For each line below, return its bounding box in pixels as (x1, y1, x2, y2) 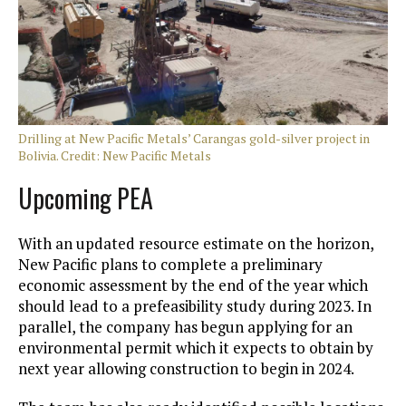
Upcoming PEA (18, 179, 153, 217)
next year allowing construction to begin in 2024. (18, 358, 354, 380)
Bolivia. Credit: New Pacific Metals (18, 147, 211, 165)
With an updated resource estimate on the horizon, (18, 233, 373, 255)
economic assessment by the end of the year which (18, 275, 368, 296)
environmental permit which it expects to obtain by (18, 337, 373, 359)
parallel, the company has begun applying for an (18, 316, 353, 338)
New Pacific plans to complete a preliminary (18, 254, 323, 275)
